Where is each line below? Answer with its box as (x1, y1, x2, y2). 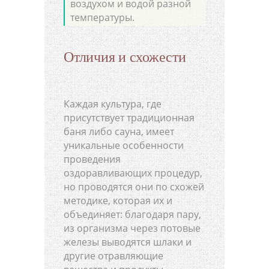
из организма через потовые (64, 221, 201, 235)
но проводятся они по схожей (64, 180, 204, 193)
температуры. (70, 11, 135, 24)
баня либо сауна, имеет (64, 124, 174, 138)
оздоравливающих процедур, (64, 166, 202, 180)
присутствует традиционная (64, 110, 195, 124)
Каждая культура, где (64, 97, 162, 110)
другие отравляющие (64, 249, 163, 262)
